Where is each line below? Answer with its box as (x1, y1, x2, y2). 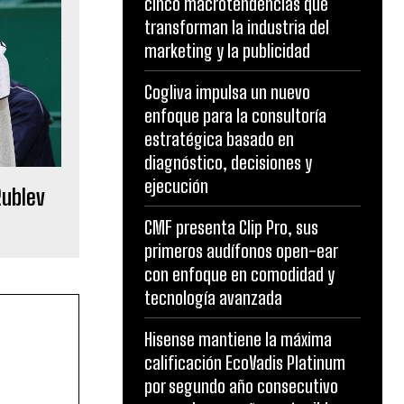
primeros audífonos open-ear (144, 240, 338, 262)
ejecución (144, 175, 208, 197)
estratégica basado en (144, 128, 294, 150)
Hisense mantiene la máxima (144, 328, 332, 350)
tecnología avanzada (144, 287, 282, 308)
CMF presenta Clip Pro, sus (144, 216, 318, 238)
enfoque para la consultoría (144, 105, 326, 126)
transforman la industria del (144, 16, 329, 38)
